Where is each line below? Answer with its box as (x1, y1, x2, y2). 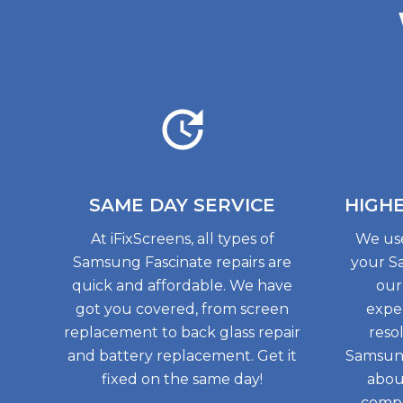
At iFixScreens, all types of (90, 230, 274, 247)
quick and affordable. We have (72, 277, 293, 294)
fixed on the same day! (102, 371, 264, 388)
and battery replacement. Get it (67, 347, 298, 364)
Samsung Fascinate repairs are (73, 254, 292, 271)
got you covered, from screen (76, 300, 290, 318)
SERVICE (193, 194, 276, 216)
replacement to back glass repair (64, 324, 301, 341)
